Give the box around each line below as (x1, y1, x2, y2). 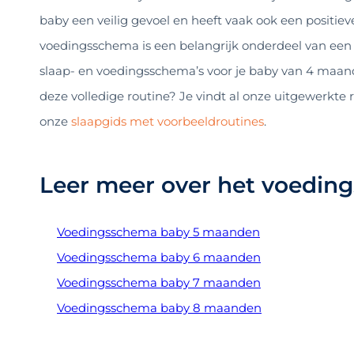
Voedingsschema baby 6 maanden (57, 250, 261, 265)
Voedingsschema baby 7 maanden (57, 275, 261, 291)
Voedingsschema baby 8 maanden (57, 300, 262, 316)
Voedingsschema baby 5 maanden (57, 224, 260, 240)
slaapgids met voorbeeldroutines (71, 113, 264, 129)
